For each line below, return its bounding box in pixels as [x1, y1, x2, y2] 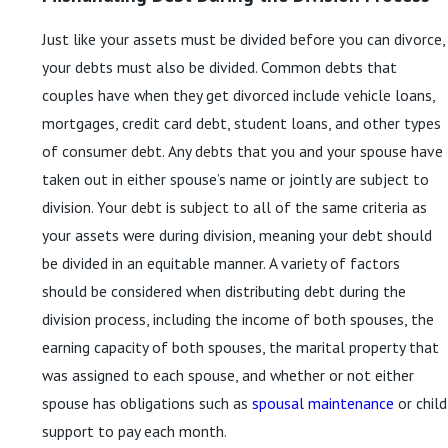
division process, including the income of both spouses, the [42, 308, 434, 329]
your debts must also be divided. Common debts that [42, 56, 397, 77]
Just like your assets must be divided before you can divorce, [42, 28, 445, 49]
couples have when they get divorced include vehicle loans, [42, 84, 435, 105]
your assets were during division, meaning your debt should [42, 224, 432, 245]
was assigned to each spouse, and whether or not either [42, 364, 414, 385]
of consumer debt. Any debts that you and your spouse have [42, 140, 443, 161]
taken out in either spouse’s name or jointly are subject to [42, 168, 429, 189]
